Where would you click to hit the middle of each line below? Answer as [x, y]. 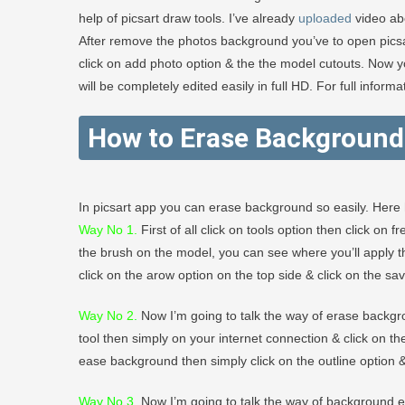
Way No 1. [108, 229]
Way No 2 [106, 315]
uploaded [325, 18]
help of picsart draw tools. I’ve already [188, 18]
